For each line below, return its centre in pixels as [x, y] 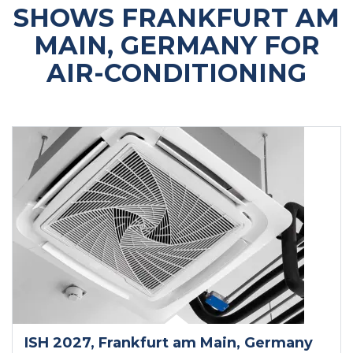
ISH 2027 [58, 343]
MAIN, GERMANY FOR [176, 45]
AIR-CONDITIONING [176, 73]
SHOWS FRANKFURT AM [176, 18]
